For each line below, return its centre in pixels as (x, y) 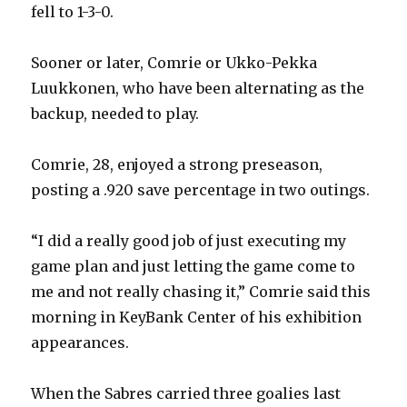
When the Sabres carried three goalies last (186, 394)
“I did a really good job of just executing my (189, 241)
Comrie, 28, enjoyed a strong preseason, (177, 165)
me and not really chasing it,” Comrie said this (201, 292)
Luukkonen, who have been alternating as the (198, 89)
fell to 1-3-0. (73, 12)
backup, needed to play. (115, 114)
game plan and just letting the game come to (194, 267)
